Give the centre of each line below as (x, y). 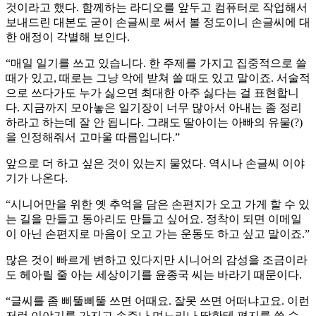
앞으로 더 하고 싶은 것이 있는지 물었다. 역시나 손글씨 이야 (155, 164)
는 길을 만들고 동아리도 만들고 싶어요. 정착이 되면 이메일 (154, 219)
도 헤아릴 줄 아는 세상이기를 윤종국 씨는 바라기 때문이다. (154, 275)
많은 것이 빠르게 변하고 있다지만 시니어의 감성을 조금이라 (157, 260)
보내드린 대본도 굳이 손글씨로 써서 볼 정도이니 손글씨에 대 (158, 23)
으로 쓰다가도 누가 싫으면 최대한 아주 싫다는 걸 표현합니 (152, 93)
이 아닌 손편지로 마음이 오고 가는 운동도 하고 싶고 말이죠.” (158, 234)
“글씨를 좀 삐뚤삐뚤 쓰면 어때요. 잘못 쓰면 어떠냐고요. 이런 (158, 301)
